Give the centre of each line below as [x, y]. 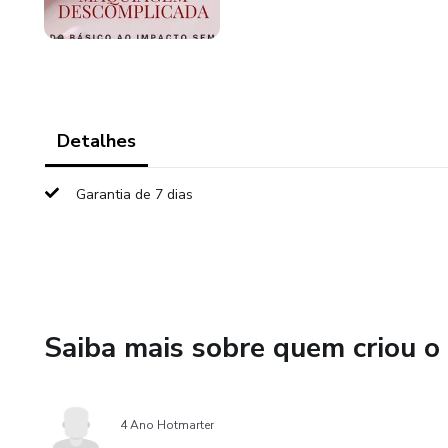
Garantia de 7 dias [134, 194]
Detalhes [96, 141]
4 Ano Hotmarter [167, 425]
